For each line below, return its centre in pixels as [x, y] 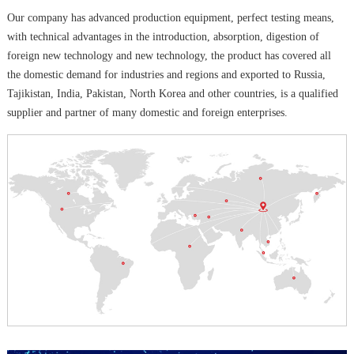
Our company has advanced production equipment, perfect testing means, [170, 18]
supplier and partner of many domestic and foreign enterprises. [147, 113]
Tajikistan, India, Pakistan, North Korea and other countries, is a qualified [172, 94]
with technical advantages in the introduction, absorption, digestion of [163, 37]
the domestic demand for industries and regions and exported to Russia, [166, 75]
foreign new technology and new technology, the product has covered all [169, 56]
